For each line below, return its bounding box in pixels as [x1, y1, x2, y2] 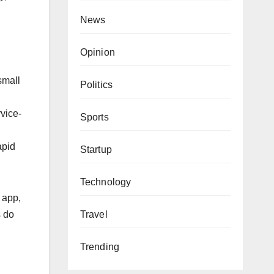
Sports [80, 112, 109, 122]
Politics [80, 80, 113, 90]
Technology [80, 177, 131, 187]
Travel [80, 209, 108, 220]
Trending [80, 242, 120, 252]
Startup [80, 144, 112, 155]
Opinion [80, 47, 115, 57]
